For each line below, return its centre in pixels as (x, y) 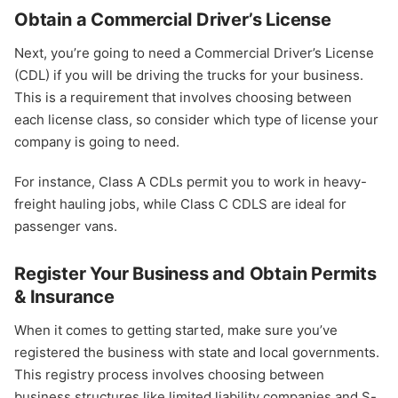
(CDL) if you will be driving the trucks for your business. (189, 75)
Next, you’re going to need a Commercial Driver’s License (194, 52)
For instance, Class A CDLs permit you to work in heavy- (191, 181)
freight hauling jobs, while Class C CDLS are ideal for (180, 203)
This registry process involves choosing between (169, 374)
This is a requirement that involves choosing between (183, 97)
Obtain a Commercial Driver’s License (173, 19)
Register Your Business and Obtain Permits (195, 273)
